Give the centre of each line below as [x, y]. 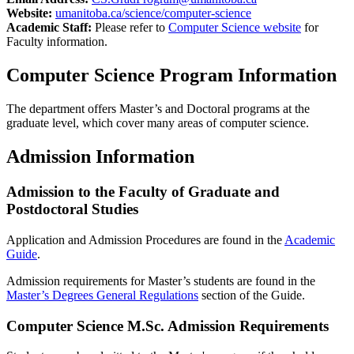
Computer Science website [235, 28]
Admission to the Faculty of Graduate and [143, 192]
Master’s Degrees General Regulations [102, 295]
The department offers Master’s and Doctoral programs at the [158, 109]
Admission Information [100, 157]
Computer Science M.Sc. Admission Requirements [168, 326]
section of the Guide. [252, 295]
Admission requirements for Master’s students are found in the [161, 281]
